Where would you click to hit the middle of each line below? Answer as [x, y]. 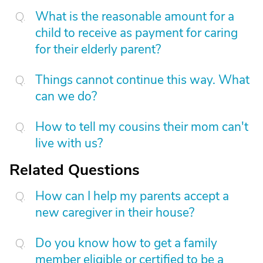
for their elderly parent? [98, 49]
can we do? [66, 96]
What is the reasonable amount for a [135, 16]
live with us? [69, 143]
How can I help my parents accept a [132, 196]
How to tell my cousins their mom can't [142, 127]
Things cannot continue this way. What [142, 80]
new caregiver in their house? [115, 213]
